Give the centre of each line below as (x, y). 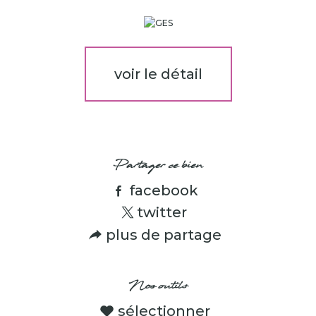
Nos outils (158, 287)
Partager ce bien (158, 166)
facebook (164, 190)
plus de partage (164, 235)
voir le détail (158, 74)
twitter (162, 213)
